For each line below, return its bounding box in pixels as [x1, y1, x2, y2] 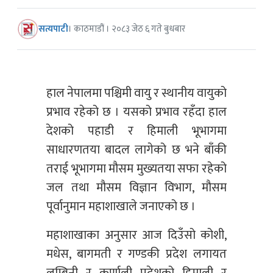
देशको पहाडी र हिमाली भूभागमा [46, 121, 227, 142]
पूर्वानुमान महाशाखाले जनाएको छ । [46, 196, 196, 218]
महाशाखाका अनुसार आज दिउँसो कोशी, [46, 225, 227, 246]
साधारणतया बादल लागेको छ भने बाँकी [46, 140, 227, 161]
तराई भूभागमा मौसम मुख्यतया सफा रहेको [46, 158, 227, 180]
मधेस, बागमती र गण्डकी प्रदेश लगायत [46, 244, 227, 265]
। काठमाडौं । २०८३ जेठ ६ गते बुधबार [68, 21, 185, 37]
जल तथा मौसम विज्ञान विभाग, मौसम [46, 177, 227, 199]
